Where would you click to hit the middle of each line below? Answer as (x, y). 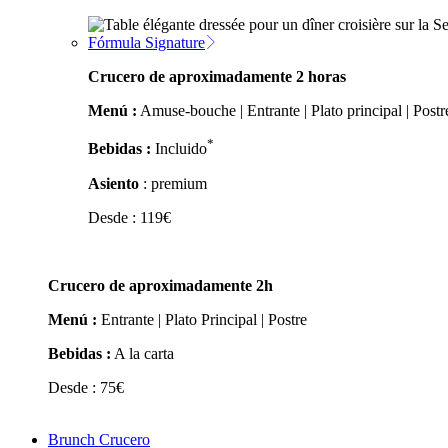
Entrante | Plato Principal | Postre (202, 319)
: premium (173, 183)
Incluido (179, 149)
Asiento (113, 183)
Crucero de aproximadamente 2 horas (217, 77)
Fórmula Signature (146, 43)
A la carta (142, 353)
